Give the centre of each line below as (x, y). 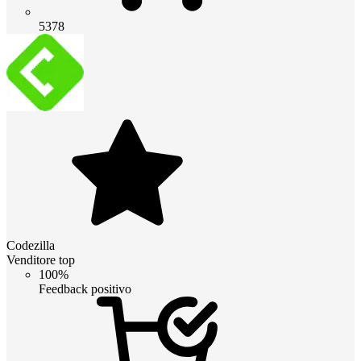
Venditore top (41, 259)
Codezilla (31, 245)
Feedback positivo (85, 288)
